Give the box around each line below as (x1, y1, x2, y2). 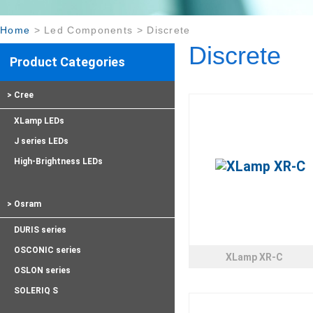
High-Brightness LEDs (14, 156, 103, 166)
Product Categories (10, 54, 125, 69)
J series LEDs (14, 136, 68, 146)
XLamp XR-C (226, 252, 283, 263)
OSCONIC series (14, 245, 81, 255)
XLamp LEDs (14, 116, 64, 126)
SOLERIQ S (14, 286, 58, 296)
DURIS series (14, 225, 66, 235)
